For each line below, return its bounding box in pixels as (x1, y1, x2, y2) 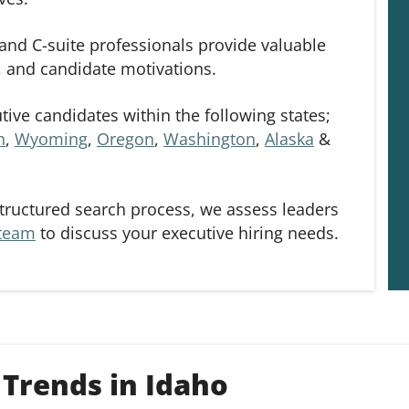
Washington (163, 128, 256, 150)
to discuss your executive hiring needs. (36, 222, 339, 244)
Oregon (97, 128, 154, 150)
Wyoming (15, 128, 88, 150)
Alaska (265, 128, 314, 150)
